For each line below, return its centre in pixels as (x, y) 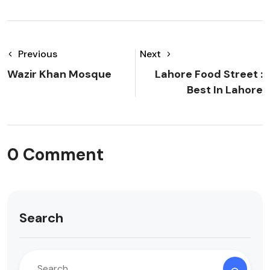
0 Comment (55, 155)
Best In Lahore (225, 90)
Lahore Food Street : (209, 74)
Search (41, 218)
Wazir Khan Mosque (59, 74)
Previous (38, 54)
